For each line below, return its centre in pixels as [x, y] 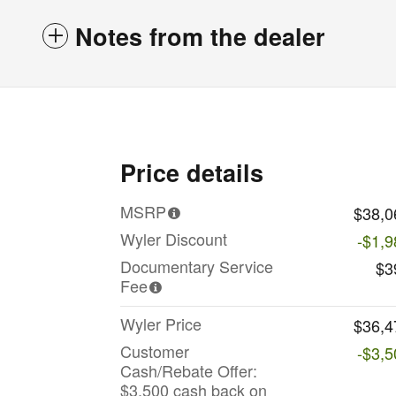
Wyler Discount [174, 239]
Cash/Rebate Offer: [189, 371]
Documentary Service [197, 267]
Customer [155, 351]
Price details [192, 173]
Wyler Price [161, 324]
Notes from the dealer [200, 37]
